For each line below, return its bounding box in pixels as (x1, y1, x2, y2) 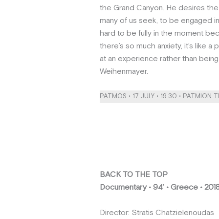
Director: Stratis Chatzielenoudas (100, 207, 214, 218)
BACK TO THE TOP (100, 169, 168, 180)
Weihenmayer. (100, 66, 148, 77)
